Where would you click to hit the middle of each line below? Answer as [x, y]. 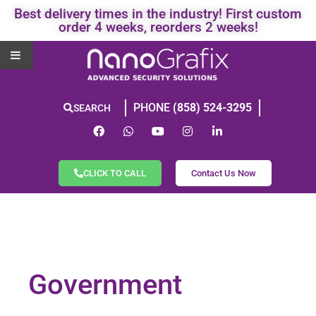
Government [105, 285]
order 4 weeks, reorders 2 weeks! [158, 27]
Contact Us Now [224, 173]
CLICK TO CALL [115, 173]
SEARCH [92, 108]
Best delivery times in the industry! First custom [158, 14]
